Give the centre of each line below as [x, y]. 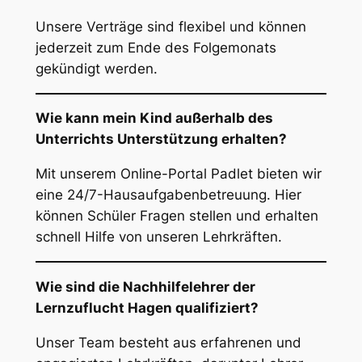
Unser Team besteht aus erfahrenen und [168, 342]
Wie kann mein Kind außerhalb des [154, 118]
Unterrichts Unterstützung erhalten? [161, 139]
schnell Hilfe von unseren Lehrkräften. [158, 237]
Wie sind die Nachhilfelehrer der [145, 286]
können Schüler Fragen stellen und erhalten [177, 216]
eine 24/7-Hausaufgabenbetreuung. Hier [168, 195]
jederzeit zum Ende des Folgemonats [156, 47]
